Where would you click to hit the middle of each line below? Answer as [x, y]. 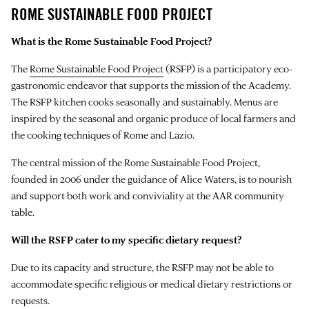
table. [23, 212]
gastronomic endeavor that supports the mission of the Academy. [151, 85]
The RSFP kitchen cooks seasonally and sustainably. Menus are [144, 101]
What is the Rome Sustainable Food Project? [111, 41]
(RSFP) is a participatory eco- [228, 68]
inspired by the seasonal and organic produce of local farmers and [153, 118]
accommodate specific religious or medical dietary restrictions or [152, 283]
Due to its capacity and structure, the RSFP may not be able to [142, 267]
